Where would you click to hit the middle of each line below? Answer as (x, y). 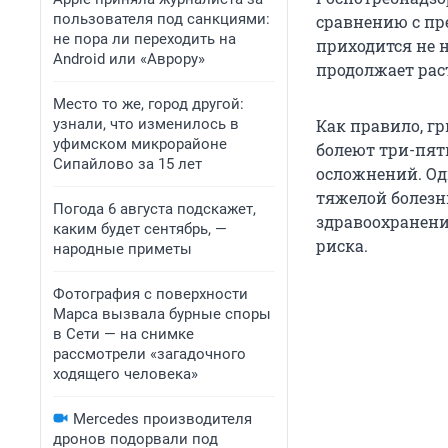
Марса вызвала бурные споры (162, 314)
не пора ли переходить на (144, 39)
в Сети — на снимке (123, 334)
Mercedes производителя (162, 419)
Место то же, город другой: (148, 104)
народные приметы (122, 249)
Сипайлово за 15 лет (127, 164)
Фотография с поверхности (150, 294)
